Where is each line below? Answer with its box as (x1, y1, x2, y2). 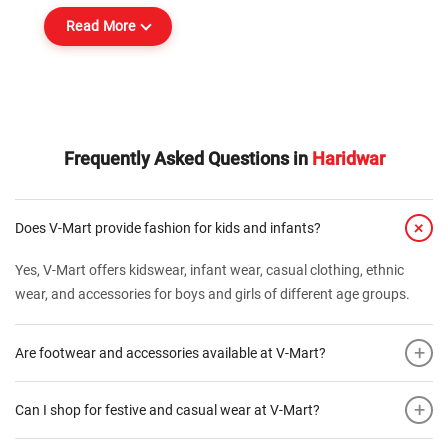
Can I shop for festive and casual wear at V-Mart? (15, 402, 320, 419)
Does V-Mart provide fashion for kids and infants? (15, 220, 321, 237)
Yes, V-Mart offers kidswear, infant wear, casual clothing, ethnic (15, 262, 404, 279)
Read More (66, 18, 136, 35)
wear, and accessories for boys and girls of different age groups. (15, 286, 410, 303)
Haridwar (311, 148, 385, 170)
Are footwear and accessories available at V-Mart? (15, 345, 326, 362)
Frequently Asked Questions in (63, 148, 312, 170)
